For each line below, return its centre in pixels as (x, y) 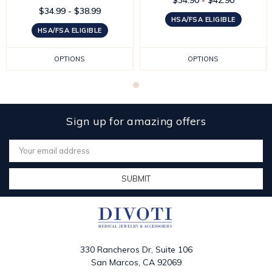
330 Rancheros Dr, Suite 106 (136, 250)
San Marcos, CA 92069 (136, 263)
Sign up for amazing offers (136, 121)
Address (25, 154)
